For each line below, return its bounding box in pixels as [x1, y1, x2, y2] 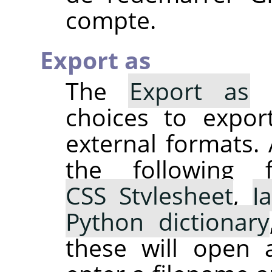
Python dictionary [65, 205, 270, 237]
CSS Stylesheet [65, 178, 234, 211]
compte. [65, 3, 156, 36]
